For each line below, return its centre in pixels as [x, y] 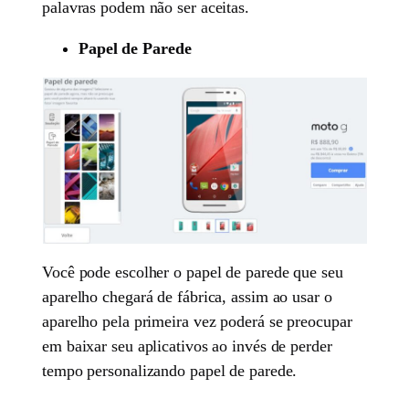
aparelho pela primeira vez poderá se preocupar [197, 321]
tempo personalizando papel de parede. [170, 370]
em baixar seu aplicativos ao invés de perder [187, 346]
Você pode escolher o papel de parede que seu [193, 272]
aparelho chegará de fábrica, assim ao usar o [187, 296]
